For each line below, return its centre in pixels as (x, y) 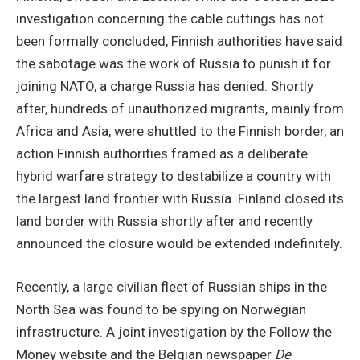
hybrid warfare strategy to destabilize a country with (174, 176)
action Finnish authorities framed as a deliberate (162, 153)
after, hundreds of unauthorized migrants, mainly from (180, 108)
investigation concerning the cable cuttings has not (170, 18)
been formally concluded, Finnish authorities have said (179, 41)
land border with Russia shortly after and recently (164, 221)
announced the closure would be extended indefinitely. (179, 243)
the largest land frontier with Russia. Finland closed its (180, 198)
